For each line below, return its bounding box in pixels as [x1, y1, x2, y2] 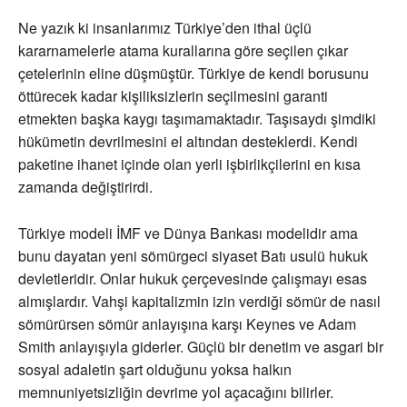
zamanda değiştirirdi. [18, 176, 153, 198]
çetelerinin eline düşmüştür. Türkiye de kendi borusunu [18, 63, 369, 84]
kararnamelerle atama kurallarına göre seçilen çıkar [18, 40, 348, 62]
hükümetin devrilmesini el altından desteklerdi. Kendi [18, 131, 358, 153]
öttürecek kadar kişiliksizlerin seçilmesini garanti [18, 85, 328, 107]
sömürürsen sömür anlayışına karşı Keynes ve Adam [18, 313, 356, 335]
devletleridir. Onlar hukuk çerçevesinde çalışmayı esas [18, 268, 367, 290]
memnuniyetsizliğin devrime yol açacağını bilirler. [18, 382, 333, 403]
